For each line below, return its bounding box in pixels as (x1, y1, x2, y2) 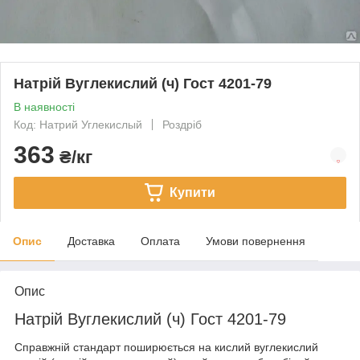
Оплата (141, 234, 180, 247)
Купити (169, 185, 215, 199)
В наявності (14, 100, 75, 113)
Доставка (67, 234, 115, 247)
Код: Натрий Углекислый (14, 117, 142, 131)
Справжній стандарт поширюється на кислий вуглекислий (14, 341, 318, 354)
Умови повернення (206, 234, 305, 247)
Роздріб (162, 117, 202, 131)
